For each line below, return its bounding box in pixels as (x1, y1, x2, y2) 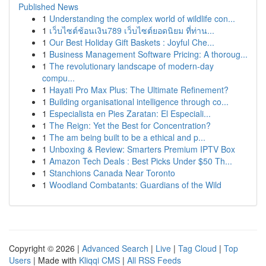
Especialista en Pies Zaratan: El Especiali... (49, 107, 211, 119)
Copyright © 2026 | (9, 242, 82, 254)
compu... (42, 72, 75, 84)
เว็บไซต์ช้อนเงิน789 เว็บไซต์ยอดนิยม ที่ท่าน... (49, 24, 214, 36)
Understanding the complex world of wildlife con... (49, 12, 235, 24)
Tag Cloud (178, 242, 217, 254)
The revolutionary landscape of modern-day (49, 60, 214, 72)
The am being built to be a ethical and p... (49, 131, 205, 143)
